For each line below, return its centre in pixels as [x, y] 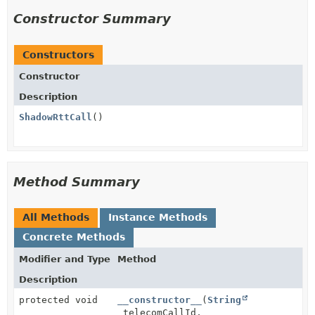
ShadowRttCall [56, 117]
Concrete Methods [74, 237]
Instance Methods [158, 217]
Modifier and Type [65, 259]
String [224, 300]
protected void [58, 300]
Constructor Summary [92, 19]
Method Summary [77, 182]
